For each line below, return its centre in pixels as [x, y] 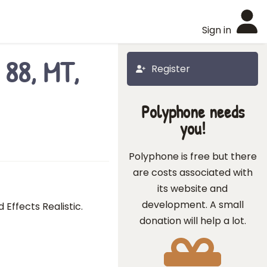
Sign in [217, 30]
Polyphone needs [193, 112]
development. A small [193, 205]
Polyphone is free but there [193, 156]
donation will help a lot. [193, 221]
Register [171, 69]
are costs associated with [193, 173]
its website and [193, 189]
